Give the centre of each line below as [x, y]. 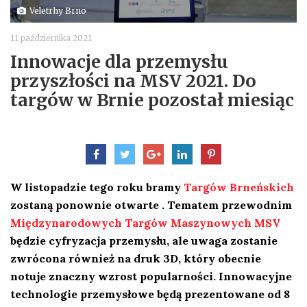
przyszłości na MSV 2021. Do [133, 81]
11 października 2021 [51, 38]
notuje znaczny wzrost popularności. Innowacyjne [151, 276]
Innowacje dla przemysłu [119, 61]
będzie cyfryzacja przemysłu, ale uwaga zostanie [144, 240]
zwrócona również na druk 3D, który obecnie [136, 258]
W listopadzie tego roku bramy [97, 187]
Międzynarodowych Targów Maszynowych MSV [145, 222]
